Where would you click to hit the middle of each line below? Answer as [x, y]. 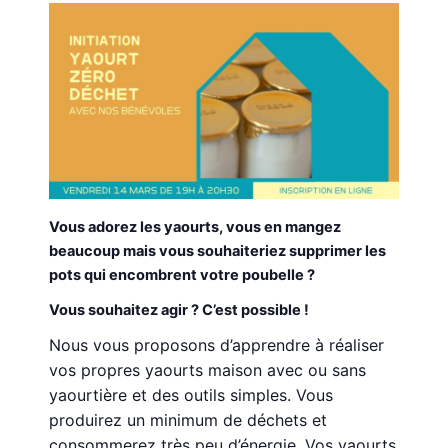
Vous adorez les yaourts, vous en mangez [195, 227]
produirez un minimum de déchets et [188, 420]
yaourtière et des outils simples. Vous [191, 395]
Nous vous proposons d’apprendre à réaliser [217, 345]
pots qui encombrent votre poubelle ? [182, 275]
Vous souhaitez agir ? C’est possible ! [179, 310]
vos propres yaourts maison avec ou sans [208, 370]
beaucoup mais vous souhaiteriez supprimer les [218, 251]
